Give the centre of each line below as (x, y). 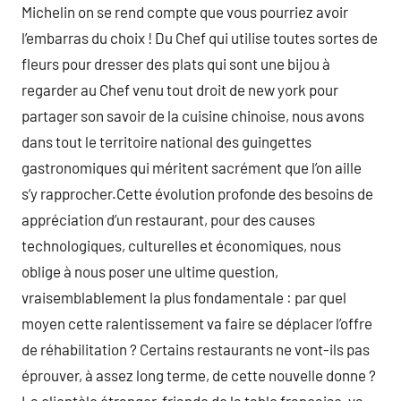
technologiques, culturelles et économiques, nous (181, 245)
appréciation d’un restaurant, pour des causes (168, 219)
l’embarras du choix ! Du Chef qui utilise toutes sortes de (200, 38)
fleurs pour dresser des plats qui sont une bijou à (176, 64)
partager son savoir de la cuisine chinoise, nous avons (193, 115)
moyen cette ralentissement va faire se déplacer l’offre (197, 323)
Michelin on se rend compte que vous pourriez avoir (185, 12)
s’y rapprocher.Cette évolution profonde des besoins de (197, 193)
